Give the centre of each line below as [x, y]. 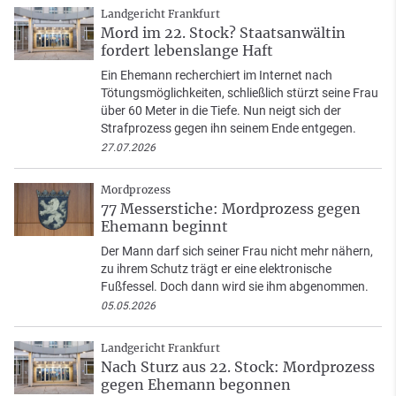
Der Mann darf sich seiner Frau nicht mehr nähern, [237, 251]
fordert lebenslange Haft [187, 51]
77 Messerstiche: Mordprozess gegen [231, 209]
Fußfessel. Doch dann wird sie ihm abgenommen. [235, 287]
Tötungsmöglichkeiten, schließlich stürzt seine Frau [240, 93]
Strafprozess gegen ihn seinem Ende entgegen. [228, 129]
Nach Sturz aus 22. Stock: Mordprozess [238, 367]
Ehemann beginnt [164, 227]
